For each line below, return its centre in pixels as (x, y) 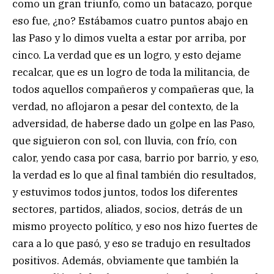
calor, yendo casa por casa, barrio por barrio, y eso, (135, 157)
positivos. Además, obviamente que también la (125, 260)
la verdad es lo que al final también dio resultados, (134, 175)
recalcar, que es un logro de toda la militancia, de (131, 72)
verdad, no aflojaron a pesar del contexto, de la (125, 106)
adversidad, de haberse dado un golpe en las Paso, (134, 123)
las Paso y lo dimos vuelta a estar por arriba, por (129, 38)
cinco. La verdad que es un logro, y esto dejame (127, 55)
